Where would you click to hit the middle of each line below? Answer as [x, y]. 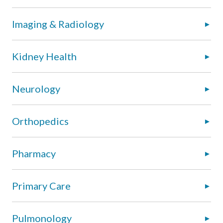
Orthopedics [40, 121]
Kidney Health [44, 56]
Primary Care [41, 185]
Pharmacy [34, 153]
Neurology [36, 88]
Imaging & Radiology [58, 24]
